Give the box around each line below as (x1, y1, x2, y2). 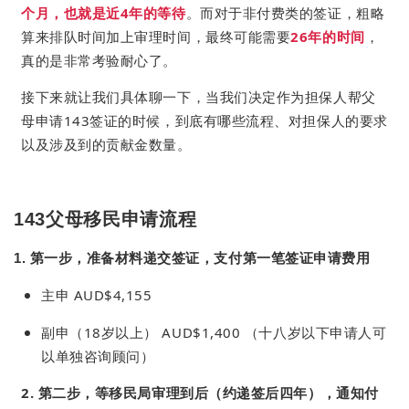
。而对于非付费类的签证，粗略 (185, 3, 385, 22)
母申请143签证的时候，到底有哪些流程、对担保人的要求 (21, 111, 388, 131)
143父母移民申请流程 (14, 208, 197, 229)
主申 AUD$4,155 (41, 286, 152, 305)
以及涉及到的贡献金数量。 (21, 135, 192, 154)
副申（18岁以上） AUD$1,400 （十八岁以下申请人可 (41, 322, 387, 341)
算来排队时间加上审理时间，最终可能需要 (21, 26, 291, 46)
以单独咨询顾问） (41, 346, 155, 365)
